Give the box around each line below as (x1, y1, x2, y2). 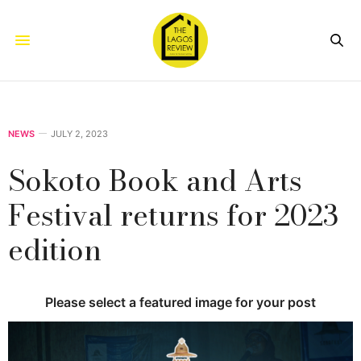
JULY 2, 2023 (51, 127, 108, 139)
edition (8, 226, 102, 272)
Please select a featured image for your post (45, 293, 316, 310)
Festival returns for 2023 (8, 192, 338, 237)
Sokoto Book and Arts (8, 157, 302, 202)
